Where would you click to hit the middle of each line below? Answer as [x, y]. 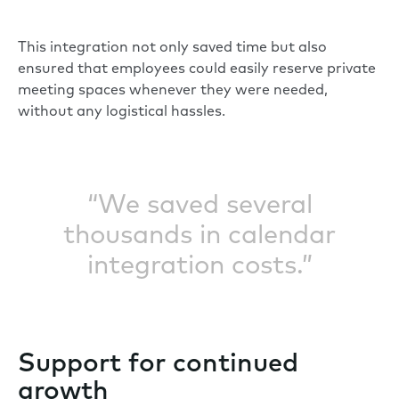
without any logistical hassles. [122, 113]
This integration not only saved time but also [172, 49]
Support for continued [158, 365]
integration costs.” [199, 267]
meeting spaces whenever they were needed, [173, 91]
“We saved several [199, 207]
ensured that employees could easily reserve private [197, 70]
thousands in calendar [199, 237]
